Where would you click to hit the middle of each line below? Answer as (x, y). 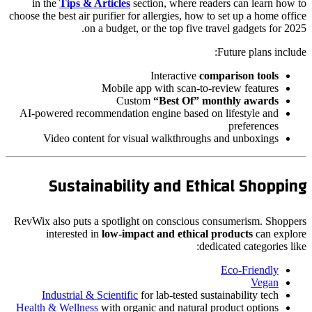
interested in (74, 234)
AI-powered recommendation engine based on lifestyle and (149, 113)
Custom (135, 100)
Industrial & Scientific (90, 295)
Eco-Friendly (250, 270)
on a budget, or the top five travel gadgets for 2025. (195, 28)
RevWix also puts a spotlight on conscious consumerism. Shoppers (160, 221)
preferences (253, 125)
